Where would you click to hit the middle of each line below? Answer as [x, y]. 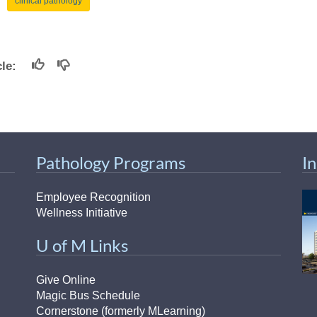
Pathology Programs [110, 162]
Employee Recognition [93, 197]
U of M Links [82, 245]
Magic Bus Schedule [88, 295]
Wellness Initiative [81, 212]
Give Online [65, 279]
